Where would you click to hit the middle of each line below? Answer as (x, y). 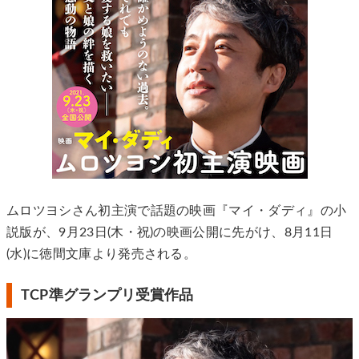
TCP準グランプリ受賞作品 (107, 296)
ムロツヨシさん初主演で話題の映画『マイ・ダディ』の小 (177, 211)
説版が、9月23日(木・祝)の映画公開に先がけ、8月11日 (170, 232)
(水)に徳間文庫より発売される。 (102, 254)
